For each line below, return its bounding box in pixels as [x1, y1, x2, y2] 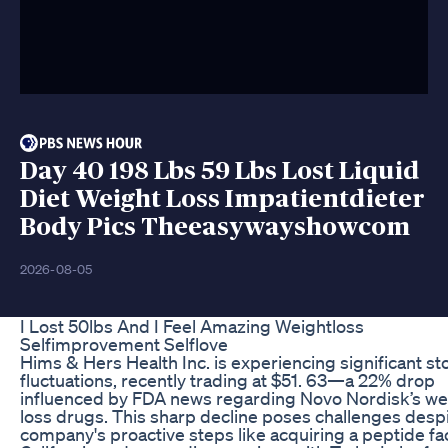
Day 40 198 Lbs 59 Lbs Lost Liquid [20, 158, 420, 184]
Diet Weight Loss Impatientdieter [20, 186, 425, 212]
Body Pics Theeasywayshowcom [20, 214, 410, 240]
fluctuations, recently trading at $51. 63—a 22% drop [20, 368, 435, 391]
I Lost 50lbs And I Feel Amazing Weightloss [20, 314, 364, 337]
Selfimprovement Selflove [20, 332, 228, 355]
